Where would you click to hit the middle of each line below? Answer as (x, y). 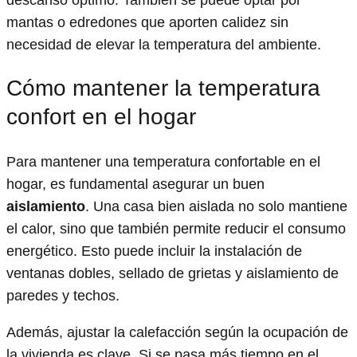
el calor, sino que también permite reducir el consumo (176, 228)
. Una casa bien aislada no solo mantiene (216, 206)
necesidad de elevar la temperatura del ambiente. (164, 45)
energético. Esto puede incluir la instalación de (154, 251)
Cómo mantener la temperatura (163, 88)
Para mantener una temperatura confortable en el (163, 161)
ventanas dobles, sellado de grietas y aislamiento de (173, 273)
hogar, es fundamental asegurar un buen (135, 184)
